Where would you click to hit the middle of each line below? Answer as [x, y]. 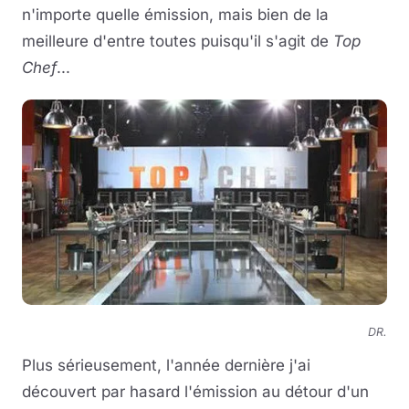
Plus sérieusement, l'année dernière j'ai [166, 365]
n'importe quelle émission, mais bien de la [175, 15]
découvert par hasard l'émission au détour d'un [195, 392]
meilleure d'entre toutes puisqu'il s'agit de [178, 41]
